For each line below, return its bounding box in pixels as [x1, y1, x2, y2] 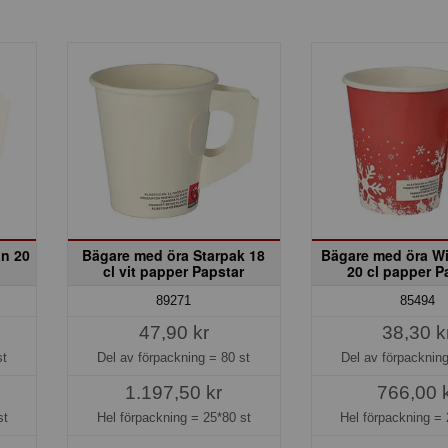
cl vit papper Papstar [103, 260, 245, 281]
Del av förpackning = [97, 349, 222, 365]
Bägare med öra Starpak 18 [82, 244, 266, 265]
